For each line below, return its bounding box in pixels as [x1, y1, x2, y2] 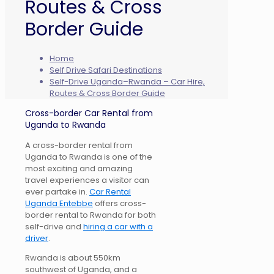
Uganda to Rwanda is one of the [25, 151, 152, 163]
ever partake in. [25, 186, 89, 198]
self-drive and [25, 221, 83, 233]
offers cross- [93, 198, 146, 210]
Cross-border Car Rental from [25, 107, 153, 120]
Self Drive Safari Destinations [50, 64, 162, 76]
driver [25, 232, 48, 245]
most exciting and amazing [25, 163, 133, 175]
